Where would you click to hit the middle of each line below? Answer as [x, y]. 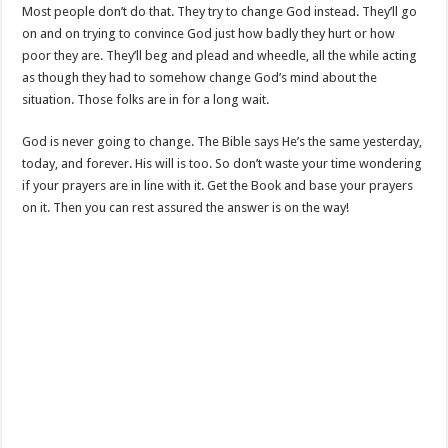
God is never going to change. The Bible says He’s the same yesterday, [222, 141]
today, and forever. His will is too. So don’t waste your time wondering [222, 163]
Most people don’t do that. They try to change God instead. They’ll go [220, 11]
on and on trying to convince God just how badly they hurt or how [209, 33]
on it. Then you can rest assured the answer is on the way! [186, 207]
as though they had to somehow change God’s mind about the [200, 77]
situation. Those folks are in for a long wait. [146, 99]
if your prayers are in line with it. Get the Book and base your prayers [218, 185]
